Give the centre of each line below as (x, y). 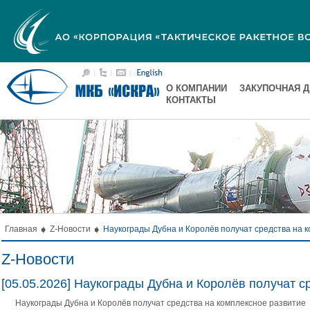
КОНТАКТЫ (191, 100)
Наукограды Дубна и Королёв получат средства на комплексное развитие (161, 303)
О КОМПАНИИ (197, 88)
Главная (21, 229)
